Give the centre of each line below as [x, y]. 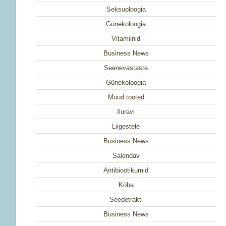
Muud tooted [126, 97]
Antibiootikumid [126, 170]
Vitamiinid [126, 39]
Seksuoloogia [126, 9]
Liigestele [126, 126]
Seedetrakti [126, 200]
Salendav [126, 156]
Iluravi [126, 112]
